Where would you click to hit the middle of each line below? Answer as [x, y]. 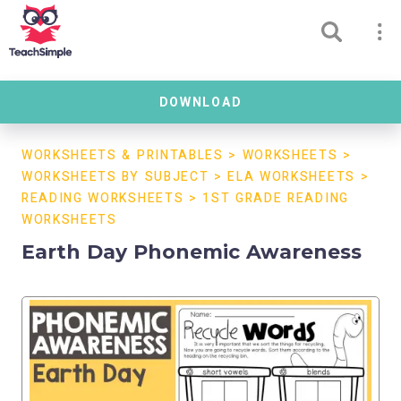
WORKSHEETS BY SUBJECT [115, 177]
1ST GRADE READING [276, 198]
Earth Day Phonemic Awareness [192, 252]
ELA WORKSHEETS [291, 177]
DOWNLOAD [200, 102]
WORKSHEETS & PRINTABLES [123, 155]
